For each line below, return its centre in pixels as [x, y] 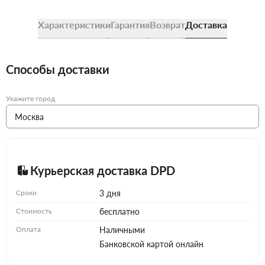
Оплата [28, 230]
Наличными [122, 230]
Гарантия [130, 25]
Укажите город [30, 99]
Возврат [167, 25]
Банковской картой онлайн [151, 244]
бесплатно [119, 212]
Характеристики [74, 25]
